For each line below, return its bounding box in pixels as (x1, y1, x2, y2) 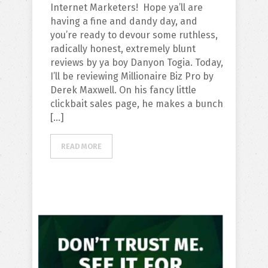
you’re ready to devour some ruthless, (50, 29, 218, 41)
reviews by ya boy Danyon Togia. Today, (50, 57, 223, 68)
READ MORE (61, 142, 102, 151)
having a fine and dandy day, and (50, 16, 197, 27)
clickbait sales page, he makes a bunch (50, 98, 223, 109)
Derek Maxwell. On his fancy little (50, 84, 196, 96)
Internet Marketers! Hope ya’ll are (50, 2, 203, 13)
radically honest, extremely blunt (50, 43, 196, 54)
